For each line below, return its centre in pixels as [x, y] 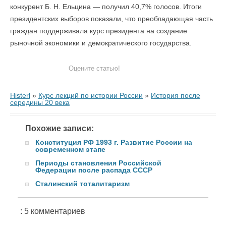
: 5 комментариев [53, 211]
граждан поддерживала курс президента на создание [99, 31]
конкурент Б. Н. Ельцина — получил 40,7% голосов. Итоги [106, 7]
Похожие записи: [60, 128]
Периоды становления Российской [98, 163]
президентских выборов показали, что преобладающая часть [111, 19]
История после [176, 95]
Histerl [20, 95]
